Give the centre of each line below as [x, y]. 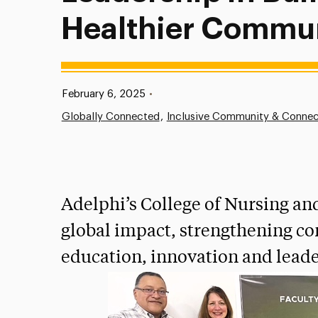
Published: [72, 93]
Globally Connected [110, 117]
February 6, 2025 [103, 94]
